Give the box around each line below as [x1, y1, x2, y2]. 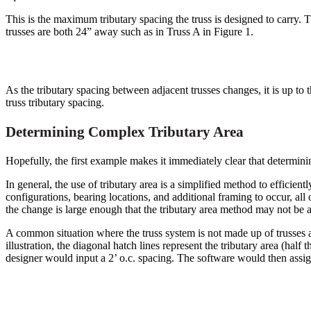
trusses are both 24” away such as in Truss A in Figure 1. [6, 26, 253, 38]
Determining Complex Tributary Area [6, 124, 244, 140]
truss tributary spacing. [6, 96, 104, 109]
